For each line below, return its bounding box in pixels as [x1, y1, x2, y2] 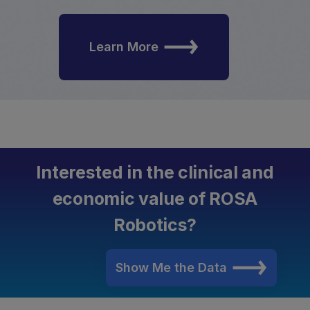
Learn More [89, 39, 159, 54]
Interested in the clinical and [36, 161, 274, 183]
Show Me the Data [115, 260, 227, 275]
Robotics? [113, 214, 197, 235]
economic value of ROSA [52, 188, 258, 209]
